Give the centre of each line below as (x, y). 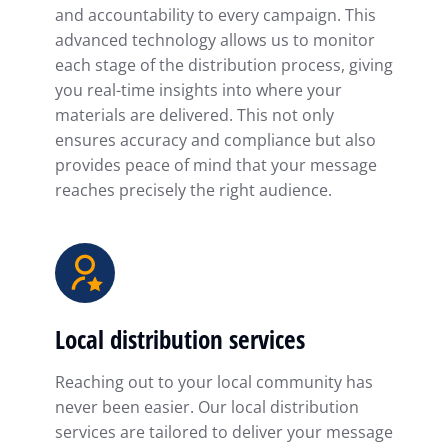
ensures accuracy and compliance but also (215, 140)
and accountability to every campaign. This (215, 15)
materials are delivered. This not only (194, 115)
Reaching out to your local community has (214, 382)
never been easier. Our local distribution (207, 407)
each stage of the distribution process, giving (224, 65)
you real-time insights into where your (198, 90)
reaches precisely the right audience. (193, 190)
